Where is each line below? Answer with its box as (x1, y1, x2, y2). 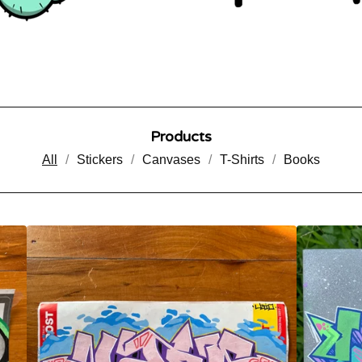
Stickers (77, 153, 123, 166)
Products (150, 128, 212, 145)
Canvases (142, 153, 200, 166)
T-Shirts (220, 153, 264, 166)
